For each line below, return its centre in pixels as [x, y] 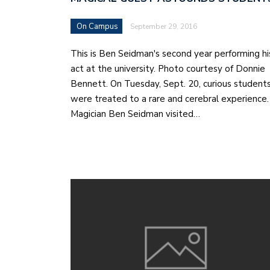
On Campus [97, 27]
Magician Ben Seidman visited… [135, 114]
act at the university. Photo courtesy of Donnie [168, 69]
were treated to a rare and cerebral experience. [170, 99]
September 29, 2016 [164, 27]
